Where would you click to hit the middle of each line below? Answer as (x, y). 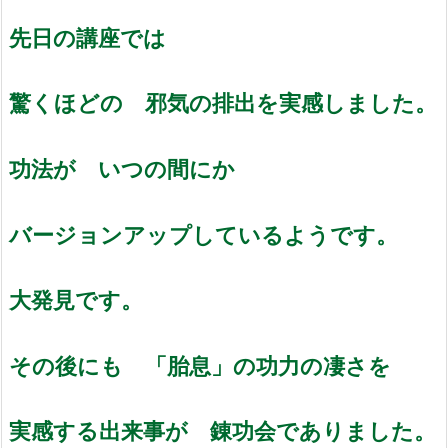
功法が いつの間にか (122, 168)
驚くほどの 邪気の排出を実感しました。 (223, 103)
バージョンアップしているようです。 (203, 234)
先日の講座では (87, 37)
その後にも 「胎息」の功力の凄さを (200, 365)
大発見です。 (76, 300)
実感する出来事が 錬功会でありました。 (222, 431)
